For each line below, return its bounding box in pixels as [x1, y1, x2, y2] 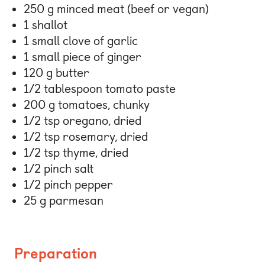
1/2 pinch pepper [24, 177, 113, 192]
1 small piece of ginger [24, 50, 141, 64]
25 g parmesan [24, 193, 104, 208]
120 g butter [24, 66, 89, 80]
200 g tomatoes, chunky [24, 98, 150, 112]
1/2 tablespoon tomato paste [24, 82, 176, 96]
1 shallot [24, 18, 67, 33]
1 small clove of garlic [24, 34, 138, 49]
